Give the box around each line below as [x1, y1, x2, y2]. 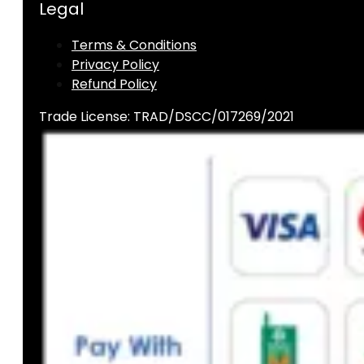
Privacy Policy [71, 55, 159, 75]
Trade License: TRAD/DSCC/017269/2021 [39, 107, 294, 127]
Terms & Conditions [71, 36, 197, 55]
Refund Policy [71, 75, 157, 94]
